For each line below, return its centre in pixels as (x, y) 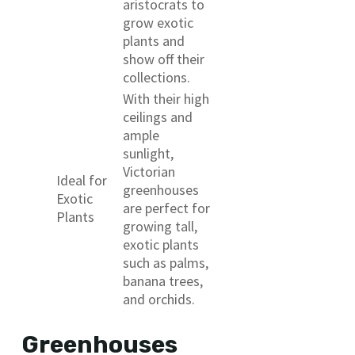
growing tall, (160, 226)
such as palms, (166, 262)
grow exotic (158, 22)
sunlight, (148, 153)
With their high (166, 98)
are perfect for (166, 208)
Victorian (149, 171)
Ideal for (82, 180)
